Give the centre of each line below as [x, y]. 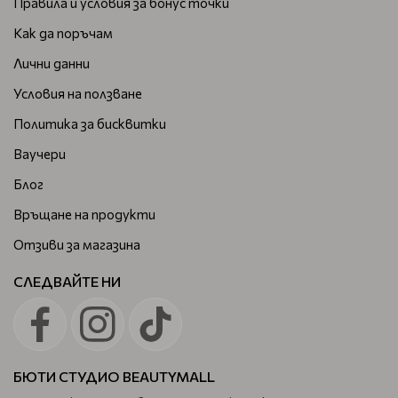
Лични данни [52, 63]
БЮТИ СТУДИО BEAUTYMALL [114, 376]
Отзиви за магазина [77, 244]
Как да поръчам [63, 32]
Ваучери [40, 153]
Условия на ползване [78, 93]
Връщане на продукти [84, 214]
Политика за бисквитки [90, 123]
